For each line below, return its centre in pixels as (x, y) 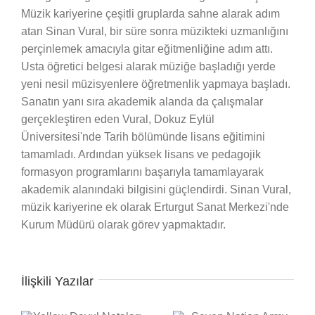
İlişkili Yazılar (57, 281)
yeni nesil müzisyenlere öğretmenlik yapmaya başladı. (156, 84)
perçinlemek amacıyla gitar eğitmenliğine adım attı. (147, 49)
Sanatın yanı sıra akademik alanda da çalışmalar (142, 101)
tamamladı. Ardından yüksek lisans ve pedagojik (141, 154)
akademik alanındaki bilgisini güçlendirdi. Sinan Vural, (156, 189)
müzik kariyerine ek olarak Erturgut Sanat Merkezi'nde (155, 207)
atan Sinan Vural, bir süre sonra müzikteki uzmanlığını (155, 31)
